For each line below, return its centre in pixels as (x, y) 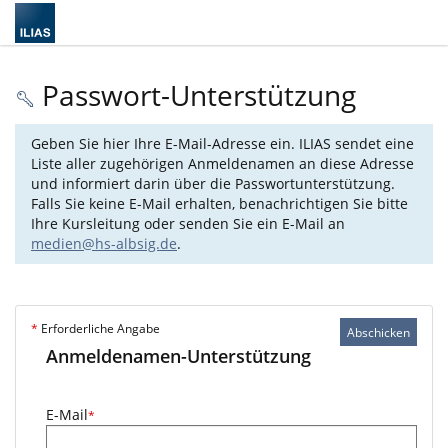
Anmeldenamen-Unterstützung (178, 356)
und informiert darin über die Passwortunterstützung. (213, 183)
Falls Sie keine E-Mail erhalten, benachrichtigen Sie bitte (219, 203)
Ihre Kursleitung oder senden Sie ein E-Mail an (188, 223)
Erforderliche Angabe (99, 328)
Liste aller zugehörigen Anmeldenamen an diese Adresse (222, 163)
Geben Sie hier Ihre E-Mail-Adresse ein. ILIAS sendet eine (222, 143)
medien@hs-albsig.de (104, 243)
